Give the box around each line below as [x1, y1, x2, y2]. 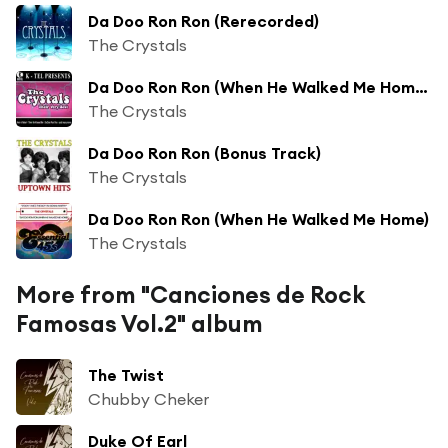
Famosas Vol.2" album [16, 308, 263, 338]
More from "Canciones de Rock [16, 279, 365, 309]
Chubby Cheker [88, 388, 209, 409]
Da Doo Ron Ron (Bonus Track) [88, 142, 321, 163]
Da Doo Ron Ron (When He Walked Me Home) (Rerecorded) [415, 76, 428, 97]
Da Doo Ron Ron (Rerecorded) [88, 10, 319, 31]
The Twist [88, 364, 164, 385]
